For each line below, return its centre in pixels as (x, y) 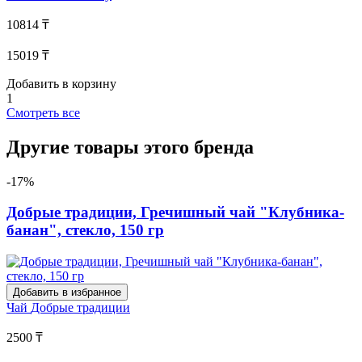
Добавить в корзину (61, 83)
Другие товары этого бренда (130, 147)
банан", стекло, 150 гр (85, 230)
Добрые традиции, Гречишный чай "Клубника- (175, 213)
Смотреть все (43, 112)
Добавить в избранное (67, 293)
